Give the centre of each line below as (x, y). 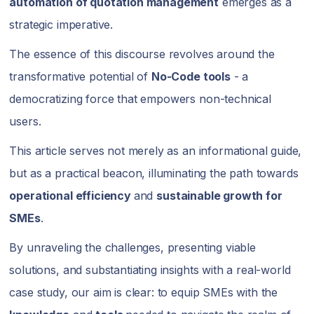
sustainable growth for (219, 196)
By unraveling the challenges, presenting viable (132, 247)
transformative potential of (80, 76)
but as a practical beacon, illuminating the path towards (154, 173)
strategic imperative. (63, 25)
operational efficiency (71, 196)
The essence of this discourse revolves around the (142, 54)
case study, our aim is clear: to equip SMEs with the (144, 292)
